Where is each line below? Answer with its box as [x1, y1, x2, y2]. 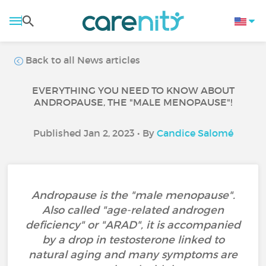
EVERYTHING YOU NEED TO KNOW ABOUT [31, 84, 235, 96]
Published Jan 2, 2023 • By [33, 127, 157, 139]
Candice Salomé [156, 127, 233, 139]
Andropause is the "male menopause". [31, 189, 235, 202]
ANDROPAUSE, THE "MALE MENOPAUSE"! [34, 96, 232, 108]
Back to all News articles [23, 54, 141, 66]
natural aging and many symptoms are [28, 248, 237, 261]
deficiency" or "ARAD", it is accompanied [26, 218, 240, 232]
